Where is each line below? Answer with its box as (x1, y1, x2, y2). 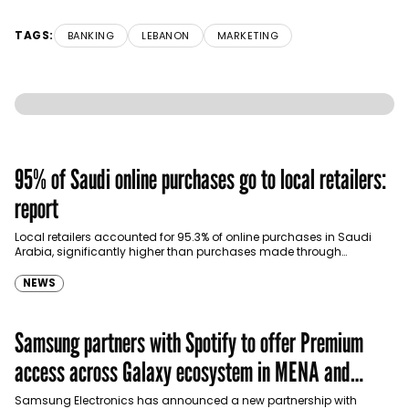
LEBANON (142, 28, 190, 44)
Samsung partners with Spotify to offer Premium (15, 326, 363, 360)
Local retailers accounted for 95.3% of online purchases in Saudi (15, 229, 372, 246)
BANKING (67, 28, 114, 44)
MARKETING (216, 28, 278, 44)
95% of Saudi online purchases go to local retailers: (15, 163, 386, 196)
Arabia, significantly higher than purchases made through (15, 244, 341, 260)
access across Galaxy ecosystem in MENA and (15, 355, 351, 389)
